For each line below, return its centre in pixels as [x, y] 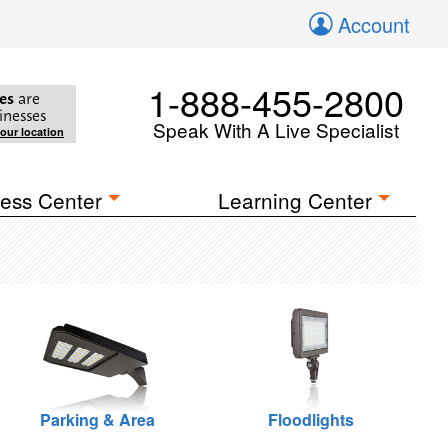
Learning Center [295, 200]
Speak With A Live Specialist [276, 129]
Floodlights [311, 419]
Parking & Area [97, 419]
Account [374, 24]
